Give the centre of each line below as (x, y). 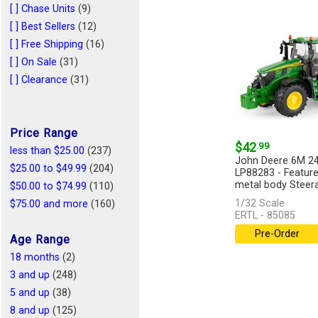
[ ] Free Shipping (46, 44)
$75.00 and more (49, 204)
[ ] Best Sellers (43, 27)
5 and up (30, 293)
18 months (35, 257)
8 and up (30, 311)
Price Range (44, 133)
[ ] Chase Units (43, 9)
